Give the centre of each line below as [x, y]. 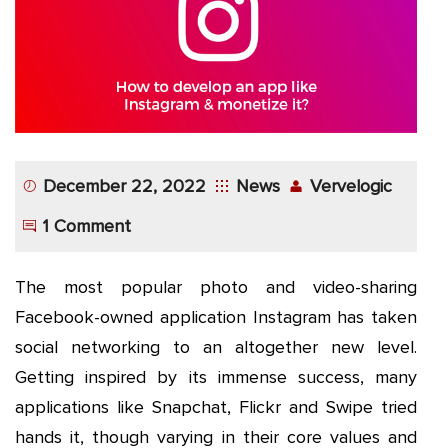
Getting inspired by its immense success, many [216, 376]
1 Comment [87, 225]
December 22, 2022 [125, 185]
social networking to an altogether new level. [216, 346]
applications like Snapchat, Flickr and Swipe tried [216, 406]
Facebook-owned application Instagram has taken [216, 316]
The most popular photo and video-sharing [216, 286]
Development [79, 82]
